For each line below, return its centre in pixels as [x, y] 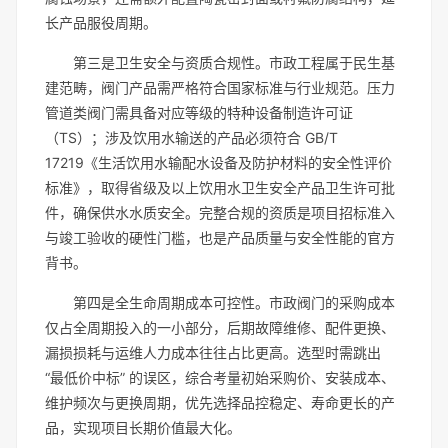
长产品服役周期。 [101, 22]
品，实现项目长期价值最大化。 [143, 427]
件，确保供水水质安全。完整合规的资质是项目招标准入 [220, 212]
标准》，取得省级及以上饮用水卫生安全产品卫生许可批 [220, 187]
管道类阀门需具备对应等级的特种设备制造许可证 [199, 112]
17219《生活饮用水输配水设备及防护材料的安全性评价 [218, 162]
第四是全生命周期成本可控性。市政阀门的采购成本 [234, 302]
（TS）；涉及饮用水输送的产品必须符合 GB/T [191, 137]
